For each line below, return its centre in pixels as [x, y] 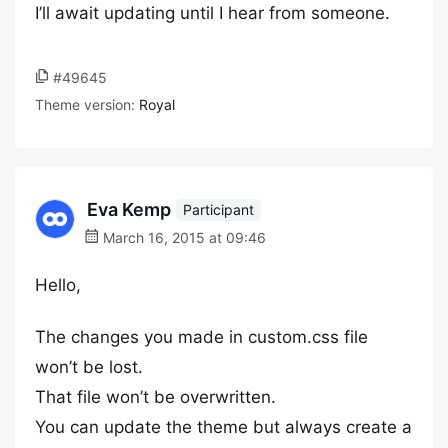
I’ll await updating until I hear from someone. [212, 13]
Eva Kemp [129, 209]
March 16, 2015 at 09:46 [182, 237]
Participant [218, 209]
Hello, [58, 285]
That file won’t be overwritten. [155, 397]
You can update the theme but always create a [223, 427]
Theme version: [87, 104]
